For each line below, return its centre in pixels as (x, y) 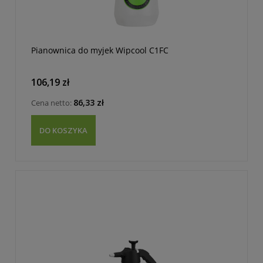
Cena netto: (52, 103)
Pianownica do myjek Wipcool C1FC (100, 50)
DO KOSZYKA (63, 130)
